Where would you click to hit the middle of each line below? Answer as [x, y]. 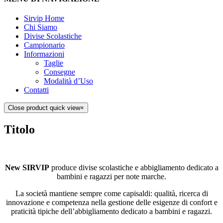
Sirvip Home [44, 18]
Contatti [36, 90]
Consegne [59, 72]
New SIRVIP [27, 167]
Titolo [19, 129]
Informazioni [44, 54]
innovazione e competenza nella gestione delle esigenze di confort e [111, 202]
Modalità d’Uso [68, 81]
